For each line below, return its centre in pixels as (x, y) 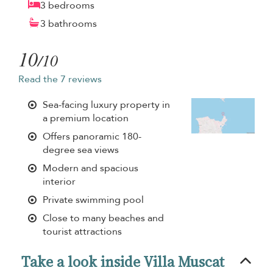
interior (59, 181)
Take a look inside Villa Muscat (123, 261)
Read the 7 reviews (60, 79)
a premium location (86, 118)
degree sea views (81, 150)
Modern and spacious (90, 168)
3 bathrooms (69, 23)
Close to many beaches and (103, 218)
